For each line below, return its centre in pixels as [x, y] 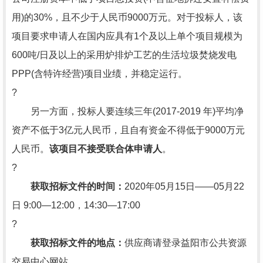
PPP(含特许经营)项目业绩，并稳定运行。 [100, 74]
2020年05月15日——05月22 [184, 186]
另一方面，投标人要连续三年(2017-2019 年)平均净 [128, 111]
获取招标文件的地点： [77, 243]
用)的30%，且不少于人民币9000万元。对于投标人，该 [127, 17]
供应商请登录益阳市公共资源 [186, 243]
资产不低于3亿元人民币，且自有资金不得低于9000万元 [128, 130]
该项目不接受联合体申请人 [106, 149]
